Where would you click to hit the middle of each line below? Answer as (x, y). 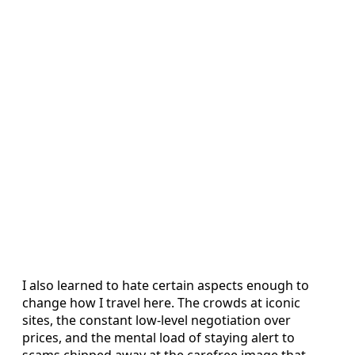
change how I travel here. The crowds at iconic (161, 303)
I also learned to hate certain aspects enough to (166, 286)
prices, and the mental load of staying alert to (158, 338)
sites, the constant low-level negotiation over (157, 321)
